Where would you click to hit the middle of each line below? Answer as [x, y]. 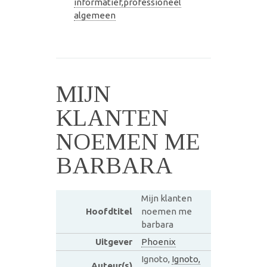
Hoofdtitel [109, 211]
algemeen [95, 15]
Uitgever [114, 241]
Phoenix [158, 241]
